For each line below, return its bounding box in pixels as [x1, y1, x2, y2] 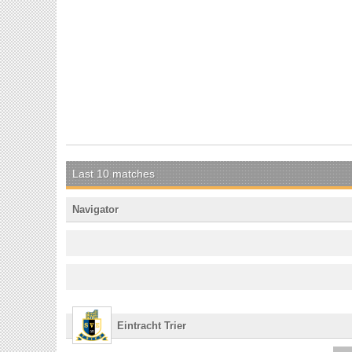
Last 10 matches [72, 167, 155, 180]
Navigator [72, 203, 119, 215]
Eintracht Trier [117, 319, 187, 332]
